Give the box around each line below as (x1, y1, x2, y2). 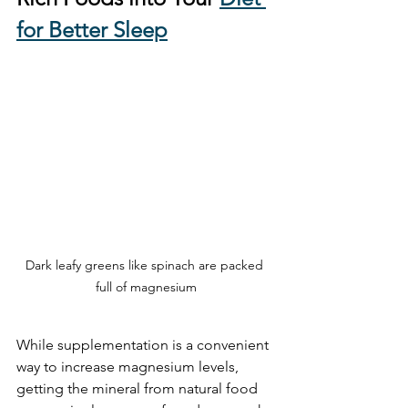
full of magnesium (95, 278, 197, 295)
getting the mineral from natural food (16, 379, 261, 397)
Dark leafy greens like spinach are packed (25, 256, 267, 273)
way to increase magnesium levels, (16, 357, 242, 375)
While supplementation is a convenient (16, 335, 272, 353)
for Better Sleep (16, 15, 168, 43)
